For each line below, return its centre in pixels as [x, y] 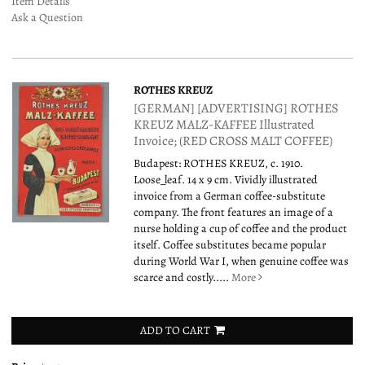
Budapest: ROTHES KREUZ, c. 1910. [219, 163]
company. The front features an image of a [234, 212]
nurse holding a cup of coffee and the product [241, 228]
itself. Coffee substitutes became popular [230, 244]
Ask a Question [47, 17]
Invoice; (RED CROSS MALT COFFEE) [233, 141]
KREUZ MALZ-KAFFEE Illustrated [224, 124]
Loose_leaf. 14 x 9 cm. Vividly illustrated [226, 179]
